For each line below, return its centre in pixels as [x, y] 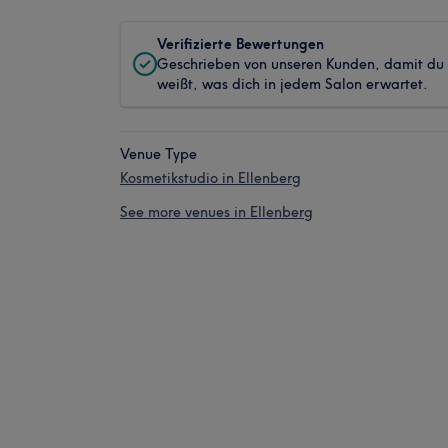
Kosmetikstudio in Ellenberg [210, 178]
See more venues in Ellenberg [216, 212]
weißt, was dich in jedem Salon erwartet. [292, 84]
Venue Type [158, 154]
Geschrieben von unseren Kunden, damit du [300, 64]
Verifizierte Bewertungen [240, 44]
